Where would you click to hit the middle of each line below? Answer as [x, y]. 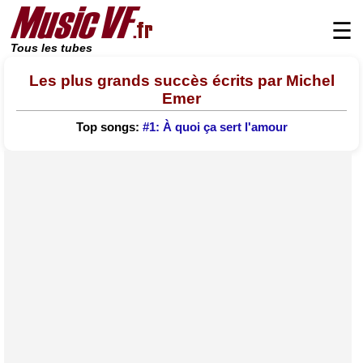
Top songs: [109, 128]
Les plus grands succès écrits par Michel [181, 80]
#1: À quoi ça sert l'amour [215, 128]
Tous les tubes [51, 48]
